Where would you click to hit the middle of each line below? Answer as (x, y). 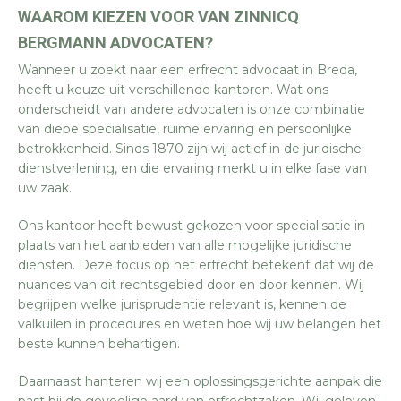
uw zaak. (45, 188)
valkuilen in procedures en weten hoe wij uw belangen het (200, 324)
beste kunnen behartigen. (99, 344)
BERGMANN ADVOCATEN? (115, 43)
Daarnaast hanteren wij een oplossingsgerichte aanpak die (200, 381)
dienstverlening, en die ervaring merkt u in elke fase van (192, 168)
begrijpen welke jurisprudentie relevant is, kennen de (182, 304)
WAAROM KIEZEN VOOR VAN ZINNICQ (158, 17)
